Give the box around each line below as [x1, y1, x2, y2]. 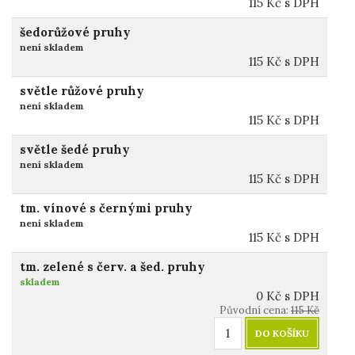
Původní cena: [219, 303, 291, 317]
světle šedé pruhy [20, 141, 130, 157]
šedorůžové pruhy [20, 24, 131, 40]
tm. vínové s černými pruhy [20, 200, 193, 216]
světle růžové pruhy [20, 82, 144, 98]
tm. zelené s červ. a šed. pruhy [20, 258, 205, 274]
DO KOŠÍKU [255, 326, 309, 339]
